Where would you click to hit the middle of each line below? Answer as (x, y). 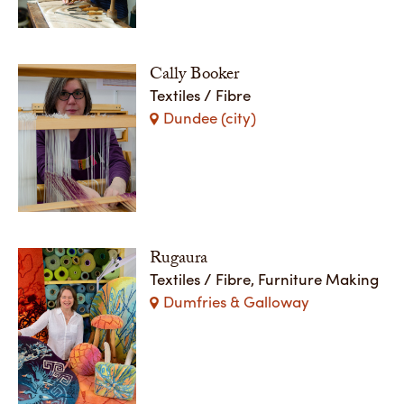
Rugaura (179, 260)
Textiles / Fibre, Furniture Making (265, 279)
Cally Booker (195, 75)
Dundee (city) (210, 117)
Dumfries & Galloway (237, 302)
